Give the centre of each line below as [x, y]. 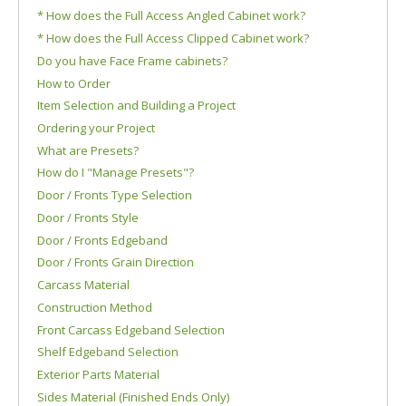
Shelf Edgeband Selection [108, 352]
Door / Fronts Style [88, 217]
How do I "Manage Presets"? [116, 173]
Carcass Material [83, 285]
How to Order [74, 83]
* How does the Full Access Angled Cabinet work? [171, 16]
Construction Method [95, 307]
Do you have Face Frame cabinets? [132, 60]
